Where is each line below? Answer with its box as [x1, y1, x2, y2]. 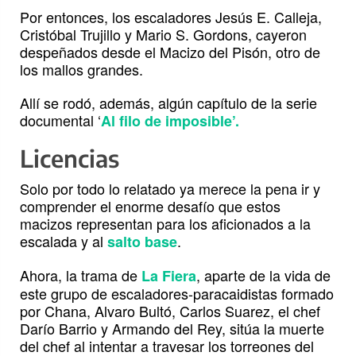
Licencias [20, 143, 119, 174]
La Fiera [141, 265, 196, 287]
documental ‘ [20, 110, 101, 131]
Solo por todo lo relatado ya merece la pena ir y [20, 178, 320, 199]
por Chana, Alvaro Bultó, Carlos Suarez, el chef [20, 300, 320, 322]
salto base [107, 231, 177, 253]
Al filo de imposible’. [101, 110, 239, 132]
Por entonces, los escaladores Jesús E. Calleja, [20, 6, 322, 28]
